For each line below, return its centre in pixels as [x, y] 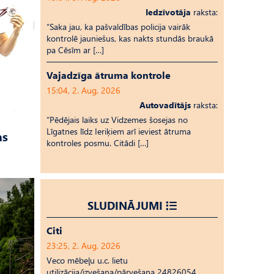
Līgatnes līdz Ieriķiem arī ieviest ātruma [119, 131]
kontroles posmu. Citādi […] [98, 143]
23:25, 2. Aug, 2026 [83, 246]
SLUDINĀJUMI [125, 205]
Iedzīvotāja [168, 12]
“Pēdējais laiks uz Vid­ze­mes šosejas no [117, 120]
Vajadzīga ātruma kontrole [109, 75]
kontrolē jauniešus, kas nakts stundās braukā [130, 38]
